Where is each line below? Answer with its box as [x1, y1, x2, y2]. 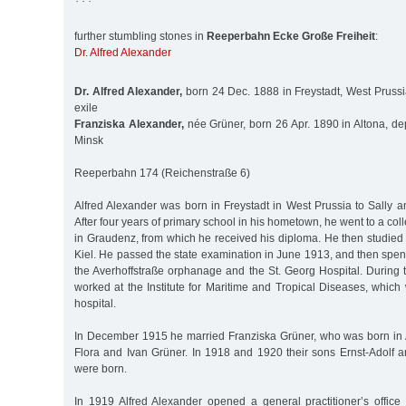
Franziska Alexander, [74, 117, 184, 130]
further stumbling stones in [74, 30, 207, 43]
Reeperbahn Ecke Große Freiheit [207, 30, 375, 43]
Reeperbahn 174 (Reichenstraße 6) [74, 166, 250, 179]
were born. [74, 362, 127, 375]
